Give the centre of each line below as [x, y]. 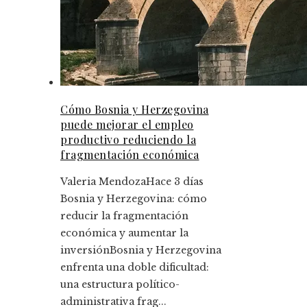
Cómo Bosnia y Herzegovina [135, 109]
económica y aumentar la [124, 233]
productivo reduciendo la [128, 139]
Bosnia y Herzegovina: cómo [134, 199]
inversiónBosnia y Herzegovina [141, 250]
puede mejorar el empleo [127, 124]
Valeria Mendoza [103, 182]
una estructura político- [120, 284]
